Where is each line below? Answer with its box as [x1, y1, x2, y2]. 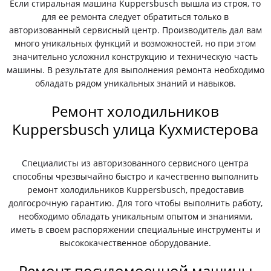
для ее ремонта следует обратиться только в [42, 11, 229, 22]
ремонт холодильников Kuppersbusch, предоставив [27, 184, 244, 195]
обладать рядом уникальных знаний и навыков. [34, 77, 236, 89]
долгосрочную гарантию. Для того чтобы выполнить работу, [8, 197, 263, 209]
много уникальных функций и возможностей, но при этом [15, 38, 256, 49]
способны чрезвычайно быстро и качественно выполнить [12, 171, 258, 182]
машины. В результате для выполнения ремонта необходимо [6, 64, 264, 76]
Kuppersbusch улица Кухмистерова [12, 119, 259, 139]
